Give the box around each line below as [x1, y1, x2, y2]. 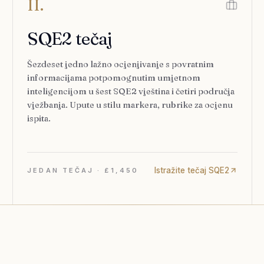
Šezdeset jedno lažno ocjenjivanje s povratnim [27, 59, 214, 70]
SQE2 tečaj [27, 28, 112, 49]
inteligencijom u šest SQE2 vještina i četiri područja [27, 86, 235, 97]
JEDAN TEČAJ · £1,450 [27, 166, 138, 174]
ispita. [27, 113, 51, 124]
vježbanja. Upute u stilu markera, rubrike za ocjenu [27, 100, 233, 110]
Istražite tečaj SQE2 [154, 166, 229, 175]
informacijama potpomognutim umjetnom [27, 72, 201, 83]
